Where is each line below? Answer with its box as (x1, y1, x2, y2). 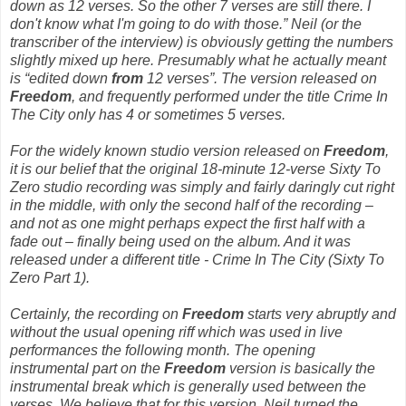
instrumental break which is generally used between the (10, 378, 366, 394)
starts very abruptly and (244, 305, 396, 322)
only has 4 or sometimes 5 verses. (68, 106, 285, 122)
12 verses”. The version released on (143, 70, 377, 86)
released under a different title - (10, 251, 212, 267)
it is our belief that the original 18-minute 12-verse (10, 160, 329, 177)
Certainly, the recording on (10, 305, 182, 322)
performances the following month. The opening (10, 342, 315, 358)
